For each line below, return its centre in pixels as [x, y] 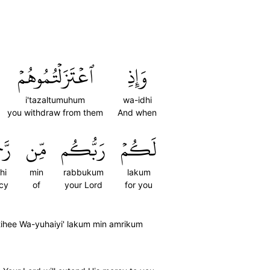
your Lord [83, 185]
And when [137, 112]
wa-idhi [137, 100]
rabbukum [83, 172]
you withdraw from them [55, 112]
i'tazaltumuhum [55, 100]
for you [139, 185]
